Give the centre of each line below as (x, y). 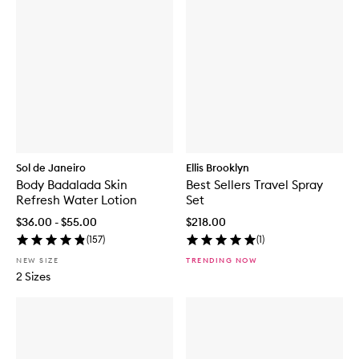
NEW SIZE (37, 260)
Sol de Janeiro (51, 168)
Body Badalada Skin (72, 185)
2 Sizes (33, 277)
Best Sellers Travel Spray (254, 185)
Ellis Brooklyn (218, 168)
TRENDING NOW (222, 260)
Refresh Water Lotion (77, 200)
